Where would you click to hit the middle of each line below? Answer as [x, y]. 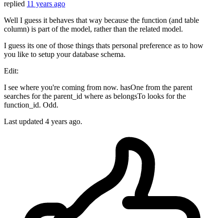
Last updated [25, 122]
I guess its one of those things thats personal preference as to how [104, 46]
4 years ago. [64, 122]
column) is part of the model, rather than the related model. [93, 29]
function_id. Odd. [31, 105]
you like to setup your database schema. [65, 54]
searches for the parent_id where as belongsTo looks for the [95, 96]
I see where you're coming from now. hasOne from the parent [98, 88]
